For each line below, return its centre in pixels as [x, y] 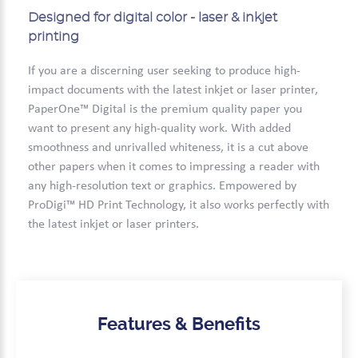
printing [54, 37]
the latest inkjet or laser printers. [113, 225]
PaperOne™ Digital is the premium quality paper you [165, 110]
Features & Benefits [179, 324]
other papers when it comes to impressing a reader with [174, 167]
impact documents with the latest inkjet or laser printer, [173, 91]
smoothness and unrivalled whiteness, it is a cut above [168, 148]
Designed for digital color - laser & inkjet [153, 18]
